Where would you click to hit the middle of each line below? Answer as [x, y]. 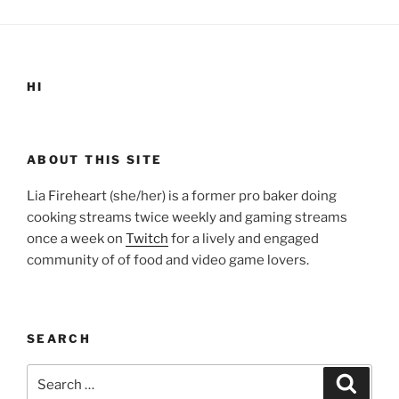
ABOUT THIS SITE [95, 160]
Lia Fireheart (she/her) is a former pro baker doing [182, 195]
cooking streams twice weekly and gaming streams [187, 217]
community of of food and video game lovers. [168, 260]
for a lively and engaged [244, 238]
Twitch [147, 238]
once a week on [76, 238]
